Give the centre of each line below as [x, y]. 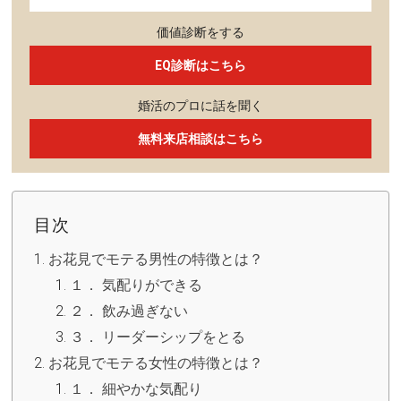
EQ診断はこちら [200, 66]
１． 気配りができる [136, 286]
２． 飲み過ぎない [129, 311]
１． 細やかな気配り [136, 389]
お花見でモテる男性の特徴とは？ [156, 260]
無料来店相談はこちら [200, 139]
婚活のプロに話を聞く [200, 106]
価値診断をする [200, 33]
